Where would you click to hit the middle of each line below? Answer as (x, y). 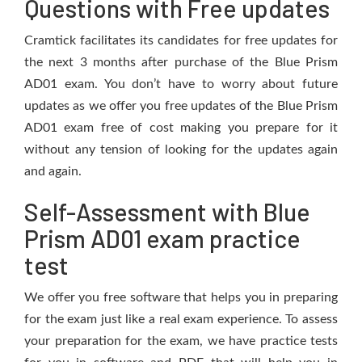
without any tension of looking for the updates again (181, 149)
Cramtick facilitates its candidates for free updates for (181, 40)
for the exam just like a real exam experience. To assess (181, 319)
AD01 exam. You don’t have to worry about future (181, 84)
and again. (53, 171)
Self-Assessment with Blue (167, 212)
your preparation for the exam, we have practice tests (181, 341)
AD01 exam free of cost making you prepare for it (181, 128)
